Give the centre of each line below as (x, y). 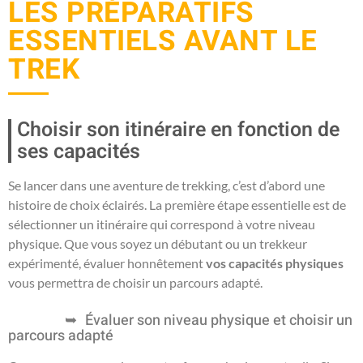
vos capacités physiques (275, 263)
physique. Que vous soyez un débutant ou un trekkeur (158, 243)
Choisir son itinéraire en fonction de (178, 130)
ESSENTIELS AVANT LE (163, 41)
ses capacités (79, 152)
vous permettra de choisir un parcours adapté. (135, 282)
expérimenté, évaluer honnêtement (107, 263)
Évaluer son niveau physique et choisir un (219, 320)
